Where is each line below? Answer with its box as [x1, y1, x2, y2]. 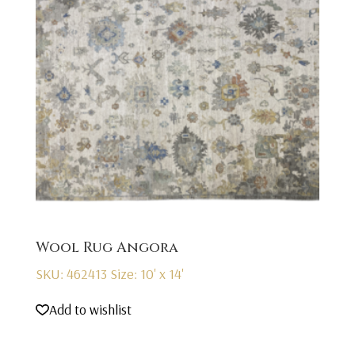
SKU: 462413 [35, 265, 110, 284]
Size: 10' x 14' [109, 265, 184, 284]
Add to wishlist [48, 300, 132, 319]
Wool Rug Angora [35, 238, 178, 258]
